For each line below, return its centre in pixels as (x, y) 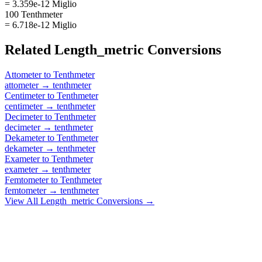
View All (23, 201)
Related (30, 49)
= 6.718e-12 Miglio (41, 25)
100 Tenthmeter (34, 14)
